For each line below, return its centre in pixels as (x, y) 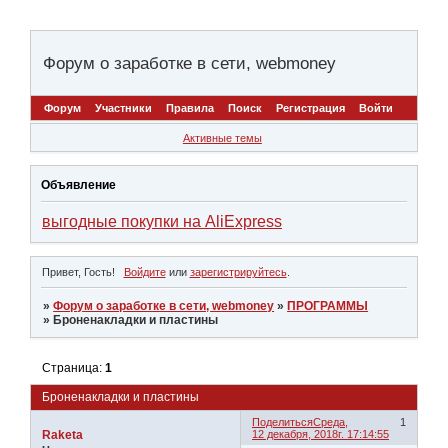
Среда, (331, 422)
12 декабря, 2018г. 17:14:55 (321, 434)
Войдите (144, 271)
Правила (190, 108)
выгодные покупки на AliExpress (162, 222)
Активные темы (222, 137)
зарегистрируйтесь (238, 271)
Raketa (62, 435)
